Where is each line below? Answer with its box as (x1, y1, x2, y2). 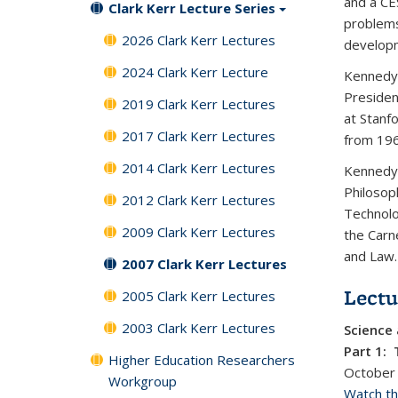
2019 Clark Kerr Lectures (122, 94, 275, 113)
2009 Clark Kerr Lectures (122, 222, 275, 241)
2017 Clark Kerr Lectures (122, 126, 275, 145)
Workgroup (108, 371, 177, 390)
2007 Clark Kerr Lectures (122, 254, 287, 273)
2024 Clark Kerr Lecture (122, 62, 268, 81)
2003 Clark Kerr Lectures (122, 318, 275, 337)
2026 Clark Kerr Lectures (122, 30, 275, 49)
